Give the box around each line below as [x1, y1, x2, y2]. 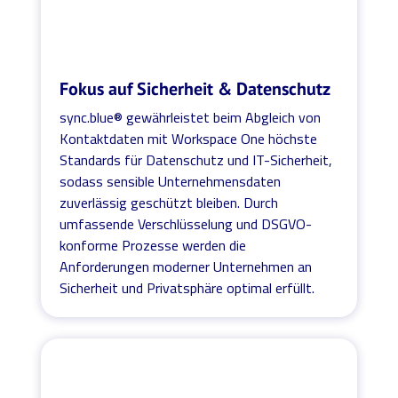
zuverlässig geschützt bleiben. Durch [60, 191, 279, 213]
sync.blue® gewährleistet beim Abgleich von [60, 106, 322, 128]
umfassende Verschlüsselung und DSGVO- [60, 212, 313, 235]
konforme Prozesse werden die [60, 234, 247, 256]
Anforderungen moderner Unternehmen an [60, 255, 313, 277]
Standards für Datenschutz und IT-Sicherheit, [60, 148, 333, 171]
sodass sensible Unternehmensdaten [60, 170, 282, 192]
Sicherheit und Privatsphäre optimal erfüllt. [60, 276, 315, 298]
